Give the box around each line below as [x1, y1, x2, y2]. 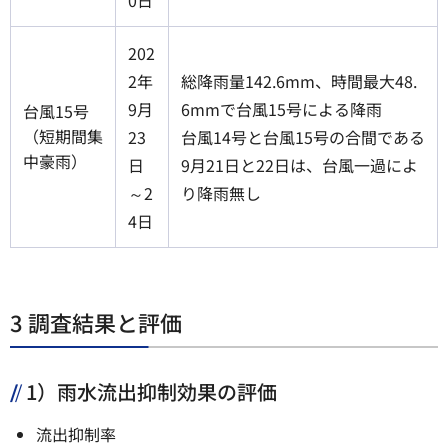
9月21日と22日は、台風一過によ [181, 152, 418, 177]
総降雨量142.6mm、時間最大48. [181, 68, 417, 93]
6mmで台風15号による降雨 [181, 96, 382, 121]
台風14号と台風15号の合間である [181, 124, 425, 149]
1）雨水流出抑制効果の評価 [26, 376, 277, 406]
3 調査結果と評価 [10, 305, 182, 338]
